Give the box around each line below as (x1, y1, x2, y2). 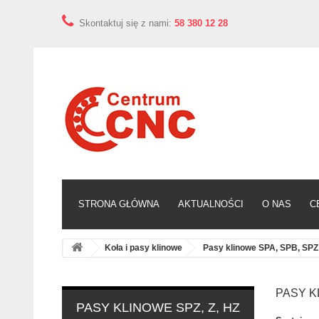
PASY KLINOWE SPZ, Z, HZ (76, 300, 240, 315)
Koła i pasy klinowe (105, 243, 182, 253)
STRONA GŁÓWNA (78, 199, 159, 209)
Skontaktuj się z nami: (79, 18, 174, 28)
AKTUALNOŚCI (178, 199, 244, 209)
